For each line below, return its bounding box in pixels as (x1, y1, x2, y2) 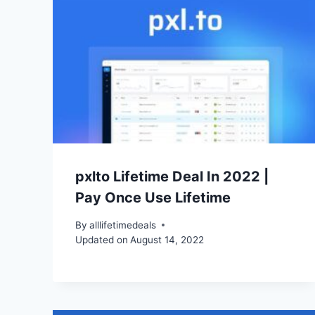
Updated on (75, 233, 128, 245)
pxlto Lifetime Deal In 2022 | (75, 168, 269, 186)
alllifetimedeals (89, 219, 157, 231)
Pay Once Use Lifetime (75, 189, 231, 207)
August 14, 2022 (130, 233, 205, 245)
